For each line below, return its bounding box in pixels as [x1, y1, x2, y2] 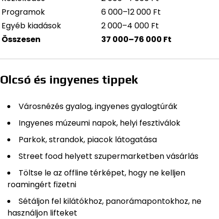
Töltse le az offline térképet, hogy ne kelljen [19, 167, 185, 178]
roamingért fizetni [7, 178, 76, 190]
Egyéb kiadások [1, 20, 61, 31]
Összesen [1, 33, 41, 45]
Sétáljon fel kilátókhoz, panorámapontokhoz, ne [19, 195, 201, 207]
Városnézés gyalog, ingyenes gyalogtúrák [19, 100, 177, 112]
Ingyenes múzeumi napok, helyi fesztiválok [19, 117, 180, 129]
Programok [1, 6, 45, 18]
